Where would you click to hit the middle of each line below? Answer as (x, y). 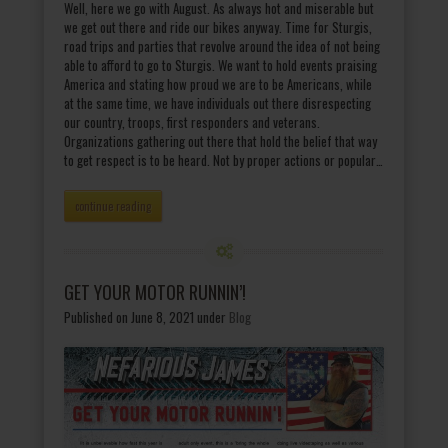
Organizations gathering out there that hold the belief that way (220, 141)
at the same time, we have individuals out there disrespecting (217, 103)
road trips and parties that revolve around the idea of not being (222, 46)
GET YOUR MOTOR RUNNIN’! (155, 292)
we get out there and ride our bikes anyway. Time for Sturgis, (218, 27)
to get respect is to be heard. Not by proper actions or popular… (223, 160)
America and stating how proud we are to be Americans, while (218, 84)
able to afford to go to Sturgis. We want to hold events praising (220, 65)
